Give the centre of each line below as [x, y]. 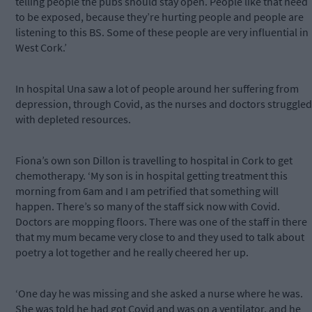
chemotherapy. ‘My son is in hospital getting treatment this [151, 176]
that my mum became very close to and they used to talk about [160, 237]
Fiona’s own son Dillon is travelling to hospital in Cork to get [154, 161]
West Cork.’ [41, 48]
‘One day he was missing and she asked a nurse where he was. [159, 294]
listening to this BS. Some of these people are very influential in [162, 32]
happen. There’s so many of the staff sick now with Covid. [148, 206]
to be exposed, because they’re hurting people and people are [159, 17]
